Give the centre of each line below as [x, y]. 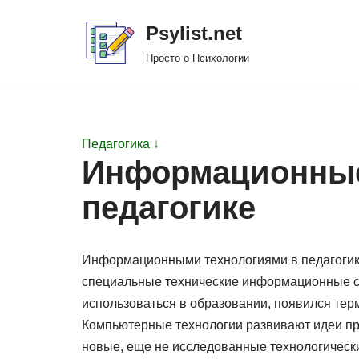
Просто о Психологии [198, 58]
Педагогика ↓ [121, 144]
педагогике [169, 208]
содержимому [53, 88]
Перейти [38, 44]
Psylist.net [194, 33]
